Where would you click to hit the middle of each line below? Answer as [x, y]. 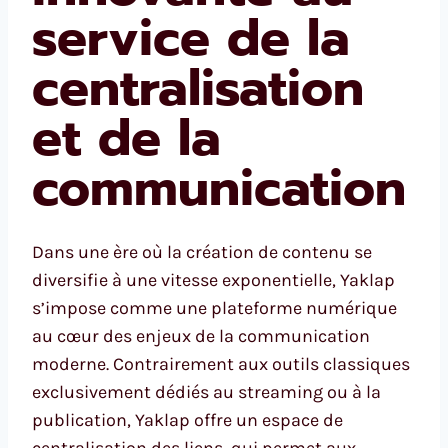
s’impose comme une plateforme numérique [214, 307]
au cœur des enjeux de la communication [201, 335]
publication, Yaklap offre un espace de [187, 419]
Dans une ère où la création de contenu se [202, 251]
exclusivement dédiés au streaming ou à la [206, 391]
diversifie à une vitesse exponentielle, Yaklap [213, 279]
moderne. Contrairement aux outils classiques [221, 363]
